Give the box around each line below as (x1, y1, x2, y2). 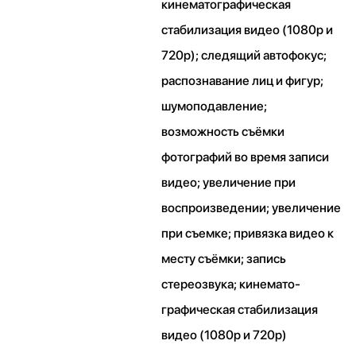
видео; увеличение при (161, 175, 296, 191)
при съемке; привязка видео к (161, 226, 335, 242)
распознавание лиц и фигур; (161, 73, 324, 89)
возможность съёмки (161, 124, 285, 140)
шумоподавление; (161, 99, 268, 114)
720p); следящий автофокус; (161, 48, 327, 64)
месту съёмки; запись (161, 251, 287, 267)
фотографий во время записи (161, 149, 330, 165)
